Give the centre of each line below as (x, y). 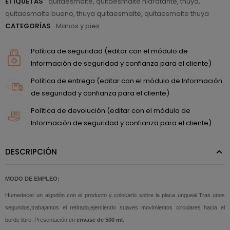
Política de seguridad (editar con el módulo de (109, 51)
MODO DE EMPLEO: (32, 178)
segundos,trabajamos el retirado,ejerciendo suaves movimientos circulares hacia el (115, 207)
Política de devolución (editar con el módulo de (111, 110)
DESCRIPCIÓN (31, 151)
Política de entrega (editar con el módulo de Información (127, 81)
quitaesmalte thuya (177, 13)
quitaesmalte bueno (39, 13)
